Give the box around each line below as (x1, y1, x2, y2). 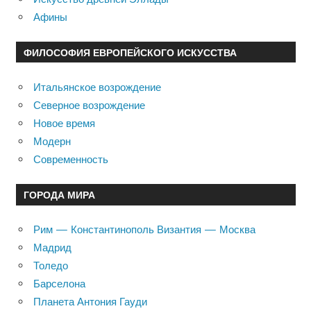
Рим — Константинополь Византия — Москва (33, 223, 255, 236)
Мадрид (33, 241, 72, 254)
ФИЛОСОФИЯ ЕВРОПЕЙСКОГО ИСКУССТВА (23, 46, 237, 58)
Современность (33, 152, 108, 166)
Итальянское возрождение (33, 80, 161, 94)
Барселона (33, 277, 85, 290)
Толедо (33, 259, 68, 272)
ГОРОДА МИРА (23, 188, 95, 201)
